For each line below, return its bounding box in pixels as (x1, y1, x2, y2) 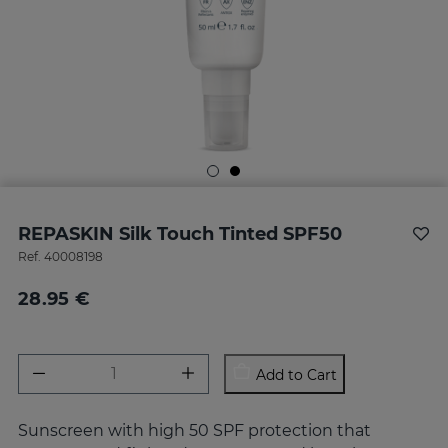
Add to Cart (256, 366, 337, 385)
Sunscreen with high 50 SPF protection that (18, 420, 371, 440)
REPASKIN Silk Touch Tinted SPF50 (18, 222, 342, 245)
